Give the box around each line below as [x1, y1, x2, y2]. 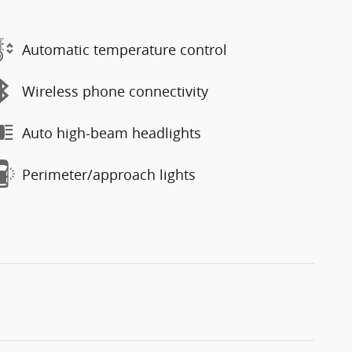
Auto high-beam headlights [22, 123, 201, 142]
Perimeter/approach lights [22, 164, 196, 184]
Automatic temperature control [22, 39, 227, 59]
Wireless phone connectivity [22, 81, 208, 101]
